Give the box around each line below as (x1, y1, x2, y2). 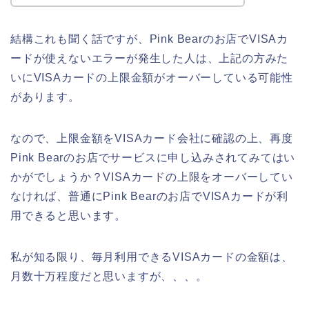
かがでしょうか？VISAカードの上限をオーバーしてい (10, 170, 293, 183)
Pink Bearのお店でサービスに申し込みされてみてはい (10, 151, 296, 163)
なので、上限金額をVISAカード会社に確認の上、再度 (10, 132, 293, 144)
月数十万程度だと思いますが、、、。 (10, 270, 208, 282)
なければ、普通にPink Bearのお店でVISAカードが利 (10, 190, 288, 202)
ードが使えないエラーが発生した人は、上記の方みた (10, 52, 289, 64)
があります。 (10, 90, 80, 103)
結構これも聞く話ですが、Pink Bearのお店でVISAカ (10, 32, 288, 45)
